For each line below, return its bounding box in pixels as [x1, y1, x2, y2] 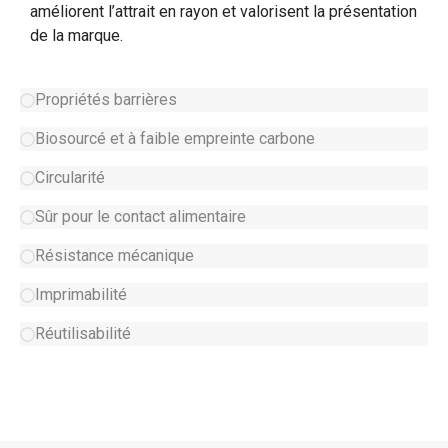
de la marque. [30, 26, 123, 45]
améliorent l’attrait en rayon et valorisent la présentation [30, 2, 417, 21]
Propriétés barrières [35, 90, 177, 109]
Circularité [35, 168, 105, 187]
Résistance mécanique [35, 246, 194, 265]
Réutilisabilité [35, 324, 131, 343]
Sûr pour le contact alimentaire [35, 207, 246, 226]
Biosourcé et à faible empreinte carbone [35, 129, 315, 148]
